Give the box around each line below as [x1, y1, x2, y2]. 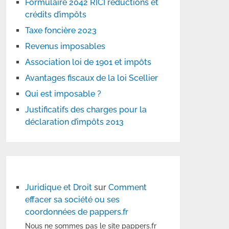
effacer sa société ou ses [25, 195, 120, 204]
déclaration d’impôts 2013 [25, 117, 124, 127]
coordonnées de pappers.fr [25, 207, 129, 217]
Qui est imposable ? [25, 89, 102, 99]
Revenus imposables [25, 41, 106, 51]
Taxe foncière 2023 [25, 26, 97, 35]
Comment [108, 182, 147, 192]
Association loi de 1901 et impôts [25, 57, 152, 67]
